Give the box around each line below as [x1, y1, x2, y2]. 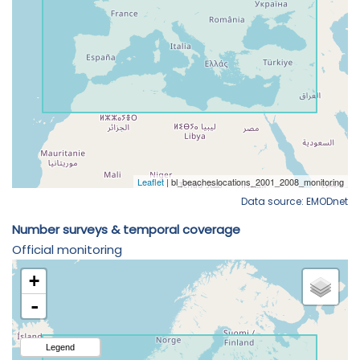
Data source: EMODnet [241, 194, 348, 208]
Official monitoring [12, 240, 122, 258]
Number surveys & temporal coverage [12, 220, 240, 238]
